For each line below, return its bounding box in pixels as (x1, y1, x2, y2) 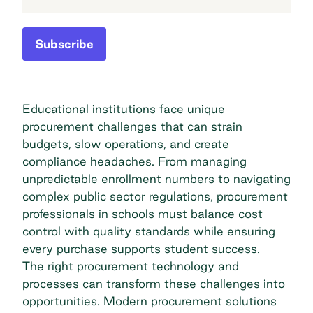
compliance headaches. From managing (22, 154, 247, 168)
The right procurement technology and (22, 259, 239, 272)
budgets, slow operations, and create (22, 136, 229, 150)
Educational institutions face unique (22, 101, 225, 115)
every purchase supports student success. (22, 241, 260, 255)
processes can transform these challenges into (22, 276, 285, 290)
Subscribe (35, 36, 94, 50)
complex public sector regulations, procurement (22, 189, 288, 203)
